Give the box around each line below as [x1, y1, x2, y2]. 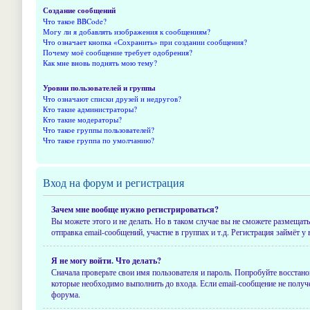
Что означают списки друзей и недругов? [43, 93, 181, 104]
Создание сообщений [43, 5, 116, 16]
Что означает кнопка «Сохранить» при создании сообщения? [43, 37, 247, 47]
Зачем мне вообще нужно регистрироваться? [51, 203, 219, 215]
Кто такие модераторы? [43, 114, 122, 125]
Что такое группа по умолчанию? [43, 135, 154, 145]
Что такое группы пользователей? [43, 125, 154, 135]
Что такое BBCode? [43, 16, 107, 26]
